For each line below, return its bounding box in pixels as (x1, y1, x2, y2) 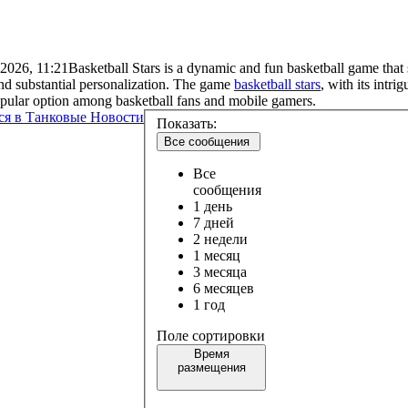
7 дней (193, 215, 234, 231)
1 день (193, 199, 232, 215)
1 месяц (193, 248, 240, 264)
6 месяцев (193, 280, 254, 297)
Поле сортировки (157, 328, 265, 344)
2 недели (193, 231, 248, 248)
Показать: (157, 116, 217, 132)
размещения (177, 361, 246, 375)
